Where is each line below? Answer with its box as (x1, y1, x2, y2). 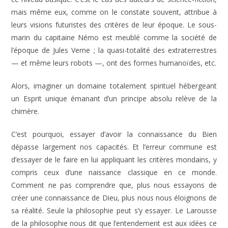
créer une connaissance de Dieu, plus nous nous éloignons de (11, 193, 217, 203)
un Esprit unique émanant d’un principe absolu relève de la (11, 94, 217, 103)
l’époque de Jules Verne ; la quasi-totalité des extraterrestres (11, 45, 217, 55)
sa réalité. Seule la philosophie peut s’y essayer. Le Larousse (11, 206, 217, 215)
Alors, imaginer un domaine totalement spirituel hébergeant (11, 81, 217, 91)
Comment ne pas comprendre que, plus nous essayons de (11, 180, 217, 190)
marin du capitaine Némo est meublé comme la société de (11, 33, 217, 42)
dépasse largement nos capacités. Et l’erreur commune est (11, 142, 217, 152)
